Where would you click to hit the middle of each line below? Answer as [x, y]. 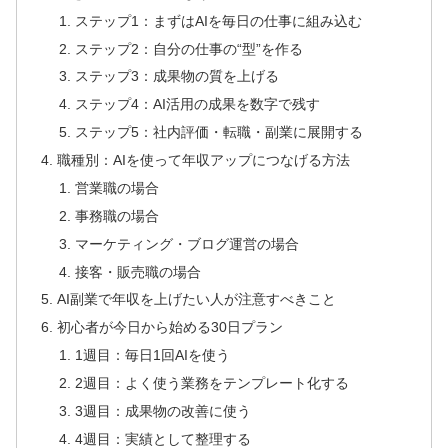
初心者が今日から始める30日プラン [170, 327]
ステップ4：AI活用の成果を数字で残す [197, 104]
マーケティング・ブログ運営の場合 [186, 243]
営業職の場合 [116, 187]
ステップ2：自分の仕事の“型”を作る [188, 48]
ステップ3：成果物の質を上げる [176, 76]
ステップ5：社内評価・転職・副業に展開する [218, 132]
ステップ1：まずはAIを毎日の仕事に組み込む [218, 20]
